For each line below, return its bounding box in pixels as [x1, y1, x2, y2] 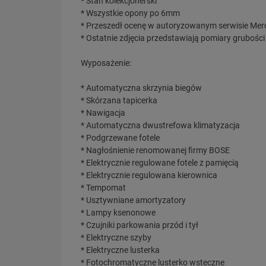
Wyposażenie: [81, 58, 131, 68]
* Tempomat [81, 182, 126, 192]
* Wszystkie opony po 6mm [81, 8, 180, 18]
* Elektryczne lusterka [81, 245, 160, 255]
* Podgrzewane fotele [81, 132, 160, 142]
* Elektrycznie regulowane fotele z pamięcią [81, 157, 239, 167]
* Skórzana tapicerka [81, 95, 157, 105]
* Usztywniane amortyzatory [81, 195, 186, 205]
